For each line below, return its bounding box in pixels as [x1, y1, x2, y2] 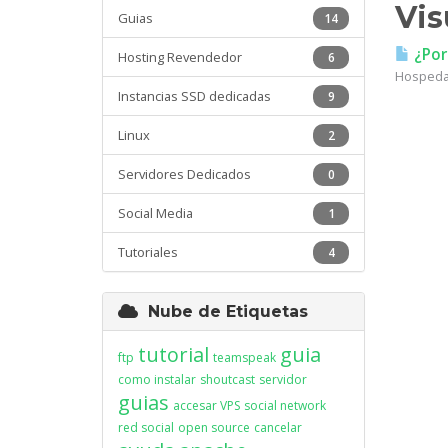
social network [244, 397, 326, 414]
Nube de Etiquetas [138, 302, 308, 321]
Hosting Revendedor [118, 48, 242, 66]
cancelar [254, 419, 302, 436]
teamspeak [213, 349, 276, 366]
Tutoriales [118, 243, 178, 261]
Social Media [118, 204, 193, 222]
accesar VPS [173, 397, 240, 414]
